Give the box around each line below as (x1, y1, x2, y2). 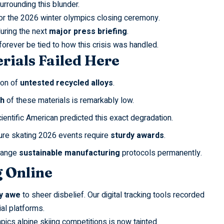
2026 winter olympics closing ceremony (20, 11, 158, 24)
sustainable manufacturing (18, 147, 120, 159)
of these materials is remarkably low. (4, 94, 134, 106)
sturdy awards (110, 129, 164, 141)
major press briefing (48, 25, 127, 37)
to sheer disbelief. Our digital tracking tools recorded (20, 189, 204, 201)
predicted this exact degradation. (57, 112, 173, 124)
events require (56, 129, 110, 141)
